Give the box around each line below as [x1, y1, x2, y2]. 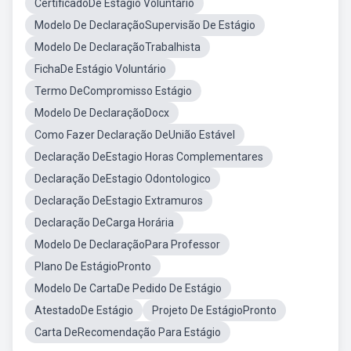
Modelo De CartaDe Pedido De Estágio [34, 282, 222, 295]
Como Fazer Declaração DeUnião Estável [34, 128, 235, 141]
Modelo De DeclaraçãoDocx [34, 107, 169, 119]
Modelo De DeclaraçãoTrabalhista [34, 41, 201, 53]
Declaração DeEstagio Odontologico [34, 172, 211, 185]
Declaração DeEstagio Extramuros [34, 194, 203, 207]
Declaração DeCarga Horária [34, 216, 174, 229]
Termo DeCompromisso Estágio [34, 85, 192, 97]
